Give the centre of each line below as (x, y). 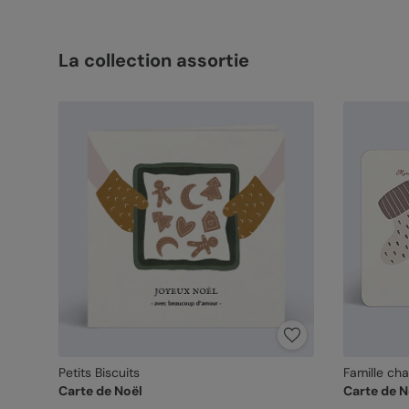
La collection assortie (153, 60)
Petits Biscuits (99, 372)
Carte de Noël (100, 391)
